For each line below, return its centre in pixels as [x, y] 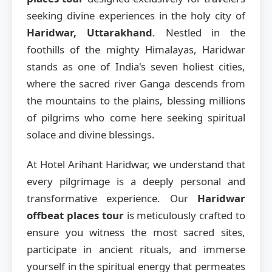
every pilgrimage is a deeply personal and [136, 181]
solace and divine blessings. [91, 134]
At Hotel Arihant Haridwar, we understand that [136, 164]
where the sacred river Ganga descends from [136, 83]
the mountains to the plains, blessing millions [136, 100]
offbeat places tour [75, 215]
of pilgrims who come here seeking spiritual [136, 117]
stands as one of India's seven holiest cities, [136, 66]
